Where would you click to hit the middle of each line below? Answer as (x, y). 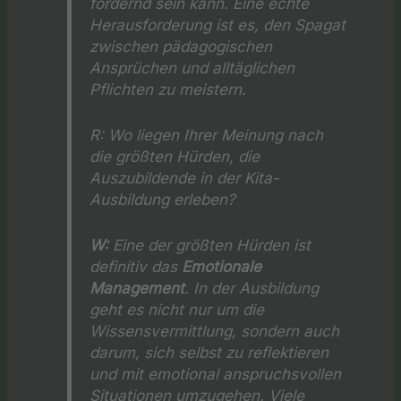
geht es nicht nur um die (177, 310)
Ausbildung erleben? (163, 200)
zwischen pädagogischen (181, 46)
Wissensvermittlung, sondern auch (215, 331)
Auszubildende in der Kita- (185, 178)
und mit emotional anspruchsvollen (216, 374)
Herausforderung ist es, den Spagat (218, 24)
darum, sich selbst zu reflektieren (209, 353)
